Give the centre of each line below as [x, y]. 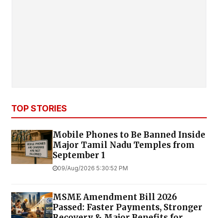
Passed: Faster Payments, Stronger [127, 207]
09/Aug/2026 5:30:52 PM [93, 168]
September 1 [79, 155]
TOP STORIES [39, 108]
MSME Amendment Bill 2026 [115, 197]
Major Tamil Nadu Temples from [124, 145]
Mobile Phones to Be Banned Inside [129, 135]
